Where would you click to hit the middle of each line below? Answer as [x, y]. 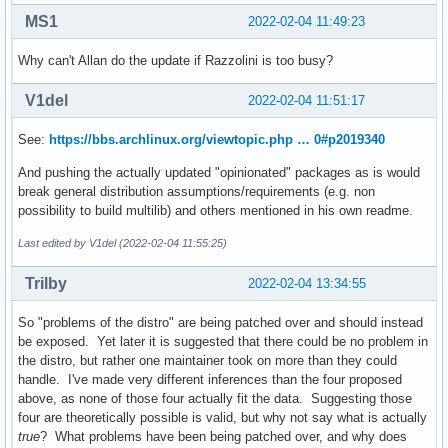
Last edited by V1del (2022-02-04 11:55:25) [122, 242]
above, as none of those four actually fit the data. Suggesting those [215, 398]
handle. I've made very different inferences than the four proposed [210, 379]
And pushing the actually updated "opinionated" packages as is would [219, 172]
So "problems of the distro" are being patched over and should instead [220, 322]
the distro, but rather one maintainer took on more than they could [207, 360]
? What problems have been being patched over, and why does [223, 436]
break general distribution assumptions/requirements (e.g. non [196, 191]
